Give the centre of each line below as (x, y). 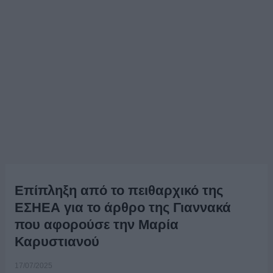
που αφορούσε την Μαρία (96, 224)
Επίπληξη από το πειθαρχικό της (119, 190)
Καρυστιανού (58, 241)
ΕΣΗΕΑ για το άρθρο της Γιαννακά (122, 207)
